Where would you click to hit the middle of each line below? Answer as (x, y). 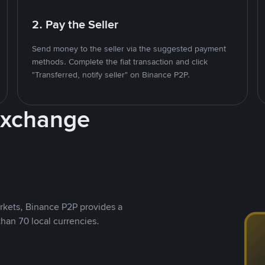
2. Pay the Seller (75, 24)
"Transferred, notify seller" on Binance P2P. (111, 75)
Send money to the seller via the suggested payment (129, 49)
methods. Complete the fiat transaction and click (120, 62)
